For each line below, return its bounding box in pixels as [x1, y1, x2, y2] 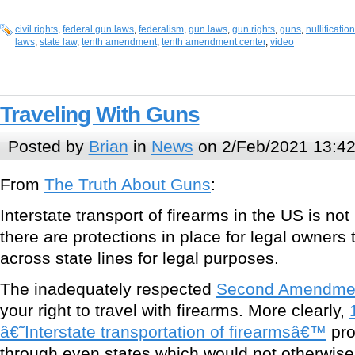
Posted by [7, 136, 89, 155]
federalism [139, 24, 184, 36]
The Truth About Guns [44, 175, 211, 194]
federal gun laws [63, 24, 134, 36]
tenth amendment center [162, 36, 265, 48]
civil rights [15, 24, 58, 36]
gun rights [232, 24, 275, 36]
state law [40, 36, 77, 48]
